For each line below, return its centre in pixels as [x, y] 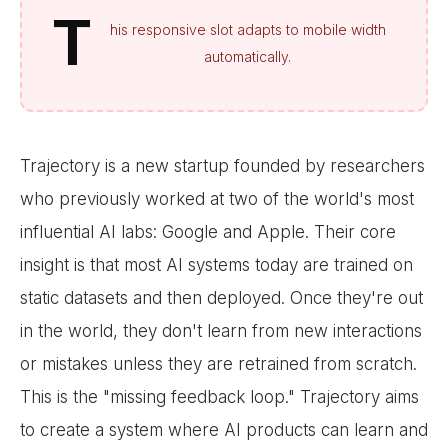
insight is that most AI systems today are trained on [216, 265]
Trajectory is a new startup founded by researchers [222, 166]
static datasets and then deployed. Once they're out [221, 298]
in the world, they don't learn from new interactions [221, 331]
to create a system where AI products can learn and [224, 430]
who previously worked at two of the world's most [217, 199]
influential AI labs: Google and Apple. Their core [208, 232]
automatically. [248, 57]
